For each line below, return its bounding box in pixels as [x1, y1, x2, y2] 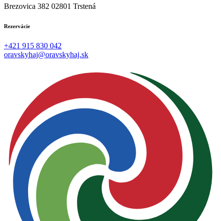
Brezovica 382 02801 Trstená [4, 1, 96, 10]
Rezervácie [4, 23, 30, 29]
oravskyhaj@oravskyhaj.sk [4, 50, 88, 59]
